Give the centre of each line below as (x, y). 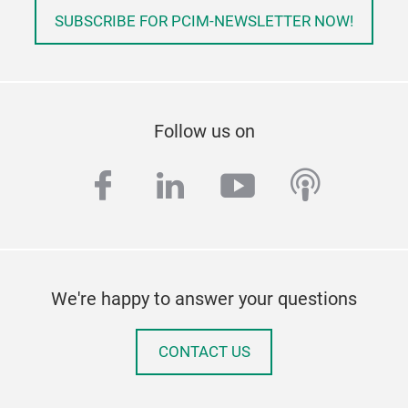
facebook (157, 186)
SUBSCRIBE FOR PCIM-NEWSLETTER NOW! (204, 21)
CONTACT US (204, 352)
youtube (283, 186)
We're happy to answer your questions (204, 298)
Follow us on (204, 131)
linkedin (213, 186)
